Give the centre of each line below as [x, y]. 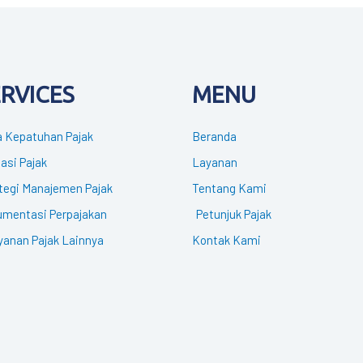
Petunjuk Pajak [233, 214]
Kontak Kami [226, 239]
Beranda [214, 136]
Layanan [214, 162]
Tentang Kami [229, 188]
